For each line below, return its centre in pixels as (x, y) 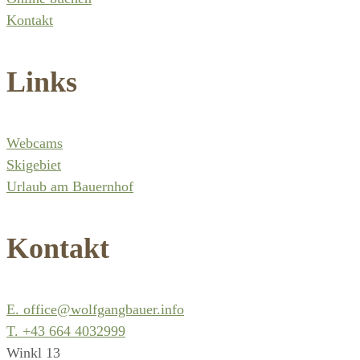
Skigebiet (34, 165)
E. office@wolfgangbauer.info (95, 309)
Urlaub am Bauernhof (70, 186)
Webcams (35, 143)
